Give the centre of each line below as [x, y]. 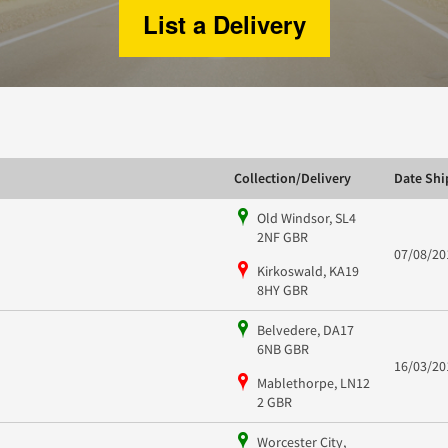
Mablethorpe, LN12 [313, 382]
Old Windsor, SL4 [306, 217]
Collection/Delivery [292, 178]
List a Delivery [224, 24]
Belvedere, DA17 [305, 329]
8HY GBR [282, 289]
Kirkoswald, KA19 [307, 270]
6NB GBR [282, 348]
